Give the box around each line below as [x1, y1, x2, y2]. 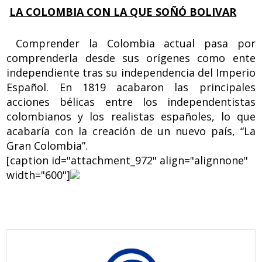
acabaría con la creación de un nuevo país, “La [6, 123, 256, 138]
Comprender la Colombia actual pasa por [6, 36, 256, 50]
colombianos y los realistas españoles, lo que [6, 109, 256, 123]
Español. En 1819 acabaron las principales [6, 80, 256, 94]
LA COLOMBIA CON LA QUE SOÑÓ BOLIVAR [9, 4, 237, 19]
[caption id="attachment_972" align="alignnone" [6, 153, 249, 167]
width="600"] [6, 167, 71, 182]
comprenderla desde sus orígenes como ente [6, 50, 256, 65]
